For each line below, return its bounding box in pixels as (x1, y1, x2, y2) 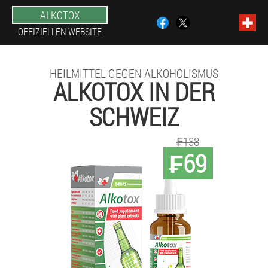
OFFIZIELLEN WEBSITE (18, 25, 102, 38)
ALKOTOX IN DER (53, 75, 215, 108)
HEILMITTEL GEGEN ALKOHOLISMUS (50, 65, 218, 81)
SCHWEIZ (89, 100, 179, 133)
